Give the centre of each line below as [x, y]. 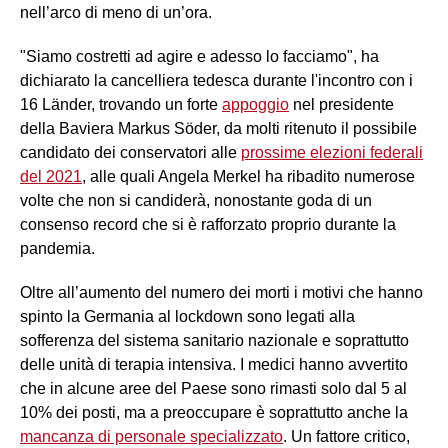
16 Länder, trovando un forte [121, 104]
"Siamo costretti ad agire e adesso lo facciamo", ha [199, 56]
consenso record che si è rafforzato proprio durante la [208, 224]
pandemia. [57, 248]
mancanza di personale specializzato [151, 436]
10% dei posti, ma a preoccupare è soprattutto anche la [214, 412]
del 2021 [51, 176]
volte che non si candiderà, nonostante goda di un [196, 200]
